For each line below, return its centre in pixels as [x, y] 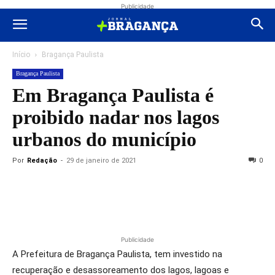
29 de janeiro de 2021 [101, 161]
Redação [42, 161]
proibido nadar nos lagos [116, 117]
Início [21, 55]
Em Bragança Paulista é [113, 95]
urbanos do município [104, 139]
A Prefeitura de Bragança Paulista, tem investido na [117, 254]
